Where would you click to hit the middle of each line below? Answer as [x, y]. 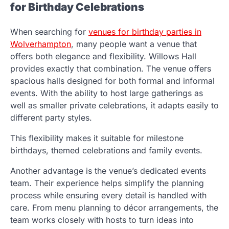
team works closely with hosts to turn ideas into [102, 220]
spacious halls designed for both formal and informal [112, 81]
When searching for [49, 31]
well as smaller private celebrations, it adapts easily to [114, 105]
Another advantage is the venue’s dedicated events [108, 170]
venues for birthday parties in [145, 31]
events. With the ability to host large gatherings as [107, 93]
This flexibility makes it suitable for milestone [97, 138]
